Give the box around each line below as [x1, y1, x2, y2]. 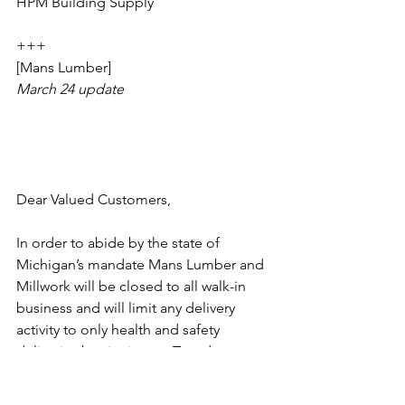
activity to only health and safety [16, 320, 223, 338]
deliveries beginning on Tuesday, [16, 342, 232, 360]
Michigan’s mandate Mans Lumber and [16, 255, 268, 273]
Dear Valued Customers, [16, 190, 171, 208]
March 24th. [16, 363, 98, 381]
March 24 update [16, 80, 124, 98]
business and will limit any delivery [16, 298, 239, 316]
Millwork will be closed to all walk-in [16, 277, 250, 295]
